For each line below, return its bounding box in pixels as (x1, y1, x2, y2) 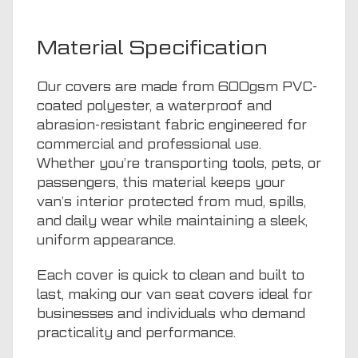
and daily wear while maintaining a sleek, (37, 213, 308, 229)
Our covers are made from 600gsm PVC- (37, 78, 317, 94)
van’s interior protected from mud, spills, (37, 193, 306, 209)
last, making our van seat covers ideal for (37, 286, 312, 302)
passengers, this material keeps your (37, 174, 285, 190)
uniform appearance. (37, 232, 176, 248)
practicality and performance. (37, 324, 236, 340)
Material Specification (37, 34, 268, 59)
